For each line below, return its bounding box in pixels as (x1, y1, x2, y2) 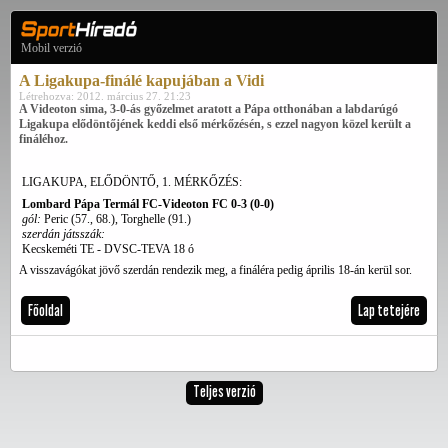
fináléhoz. (19, 132, 68, 146)
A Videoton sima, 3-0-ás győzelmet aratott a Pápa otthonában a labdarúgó (19, 102, 398, 116)
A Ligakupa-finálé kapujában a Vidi (19, 72, 264, 89)
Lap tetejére (358, 301, 420, 320)
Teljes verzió (192, 382, 256, 401)
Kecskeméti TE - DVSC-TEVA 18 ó (22, 242, 194, 256)
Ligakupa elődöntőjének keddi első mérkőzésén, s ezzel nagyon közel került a (19, 117, 411, 131)
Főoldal (28, 301, 63, 320)
